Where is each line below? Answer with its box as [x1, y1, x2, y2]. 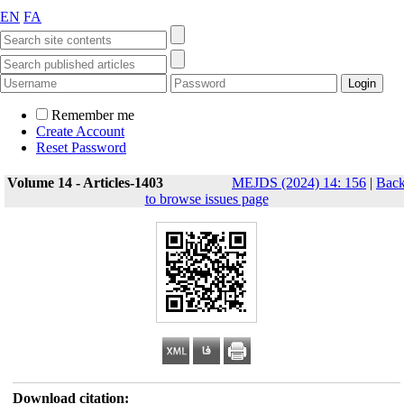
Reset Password [36, 140, 126, 155]
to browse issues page [144, 191, 269, 207]
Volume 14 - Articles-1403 [7, 175, 163, 190]
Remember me [51, 107, 134, 123]
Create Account [36, 124, 124, 139]
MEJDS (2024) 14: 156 [232, 175, 366, 190]
